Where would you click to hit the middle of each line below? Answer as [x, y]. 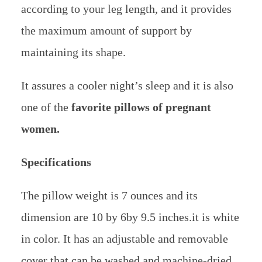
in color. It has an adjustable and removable [124, 238]
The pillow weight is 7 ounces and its [109, 195]
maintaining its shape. [73, 52]
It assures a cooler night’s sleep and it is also [127, 85]
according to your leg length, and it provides [126, 8]
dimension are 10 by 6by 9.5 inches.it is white [130, 217]
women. [40, 128]
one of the [46, 107]
